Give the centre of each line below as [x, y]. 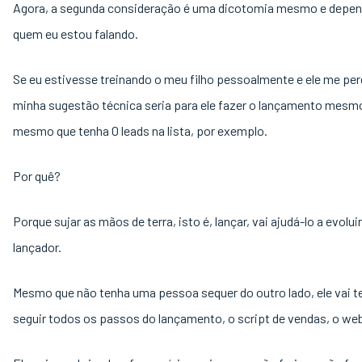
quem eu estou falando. [77, 34]
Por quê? [37, 176]
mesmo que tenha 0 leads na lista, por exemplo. [141, 130]
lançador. [38, 247]
